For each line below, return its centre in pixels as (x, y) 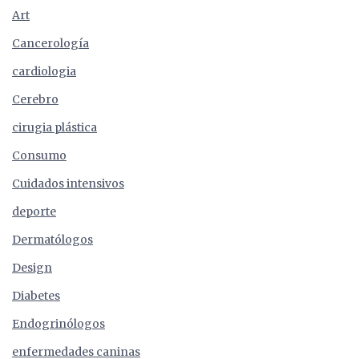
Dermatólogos (52, 240)
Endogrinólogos (58, 324)
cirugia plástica (54, 128)
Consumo (39, 156)
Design (32, 268)
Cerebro (35, 100)
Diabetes (36, 296)
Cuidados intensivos (68, 184)
